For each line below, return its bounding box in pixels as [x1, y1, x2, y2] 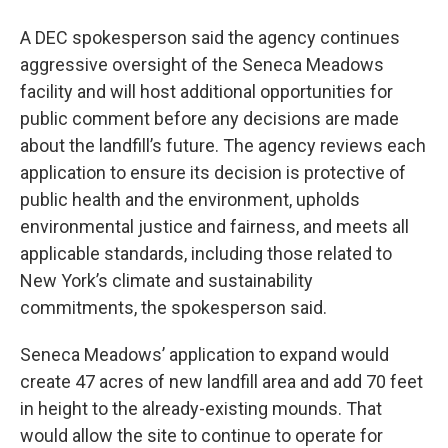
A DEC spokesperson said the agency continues [20, 27, 400, 48]
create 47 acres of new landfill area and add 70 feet [20, 371, 423, 392]
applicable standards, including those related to [20, 243, 392, 264]
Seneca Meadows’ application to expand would [20, 344, 389, 365]
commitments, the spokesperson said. [20, 297, 327, 318]
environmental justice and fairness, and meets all [20, 216, 409, 237]
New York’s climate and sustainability [20, 270, 313, 291]
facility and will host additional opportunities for [20, 81, 393, 102]
